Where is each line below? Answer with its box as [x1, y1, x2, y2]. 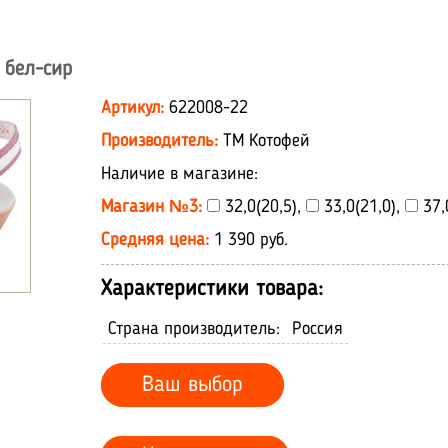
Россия [292, 320, 343, 338]
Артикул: [101, 99, 169, 117]
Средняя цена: [101, 231, 214, 249]
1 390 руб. [214, 231, 288, 249]
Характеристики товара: [101, 278, 323, 300]
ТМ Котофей [223, 132, 310, 150]
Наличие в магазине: [101, 165, 258, 183]
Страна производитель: [108, 320, 280, 338]
